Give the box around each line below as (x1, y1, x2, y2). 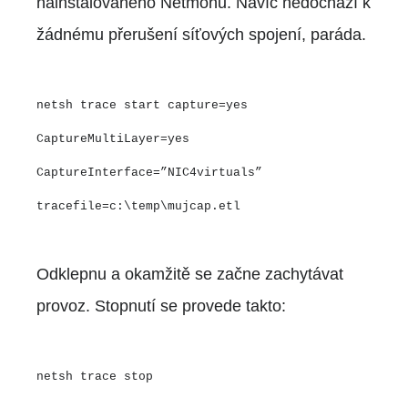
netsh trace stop (36, 369, 153, 383)
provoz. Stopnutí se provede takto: (36, 296, 286, 315)
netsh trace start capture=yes (36, 97, 248, 112)
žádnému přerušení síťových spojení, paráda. (36, 25, 366, 44)
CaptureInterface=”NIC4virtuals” (36, 165, 262, 179)
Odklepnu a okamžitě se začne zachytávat (36, 264, 343, 283)
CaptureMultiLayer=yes (36, 131, 189, 146)
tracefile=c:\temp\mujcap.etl (36, 199, 240, 213)
